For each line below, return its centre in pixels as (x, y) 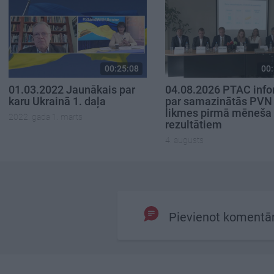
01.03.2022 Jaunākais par (72, 90)
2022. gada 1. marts (46, 117)
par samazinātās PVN (219, 102)
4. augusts (184, 140)
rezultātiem (194, 125)
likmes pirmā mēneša (218, 113)
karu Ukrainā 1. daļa (57, 102)
